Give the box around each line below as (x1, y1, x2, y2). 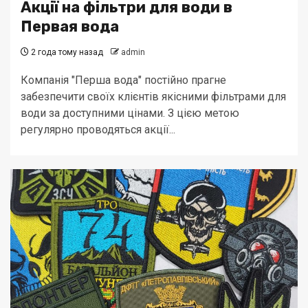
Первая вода (21, 17, 119, 36)
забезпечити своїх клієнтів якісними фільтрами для (21, 90, 286, 103)
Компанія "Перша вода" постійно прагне (21, 74, 226, 87)
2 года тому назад (29, 47, 103, 57)
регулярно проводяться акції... (21, 123, 175, 136)
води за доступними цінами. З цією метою (21, 107, 239, 120)
